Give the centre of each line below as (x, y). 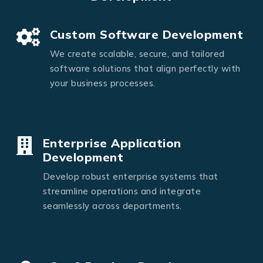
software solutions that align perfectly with (145, 68)
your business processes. (102, 83)
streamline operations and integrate (122, 191)
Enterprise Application (112, 143)
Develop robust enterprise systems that (130, 177)
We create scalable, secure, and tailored (137, 53)
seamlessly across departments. (112, 206)
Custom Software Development (146, 34)
